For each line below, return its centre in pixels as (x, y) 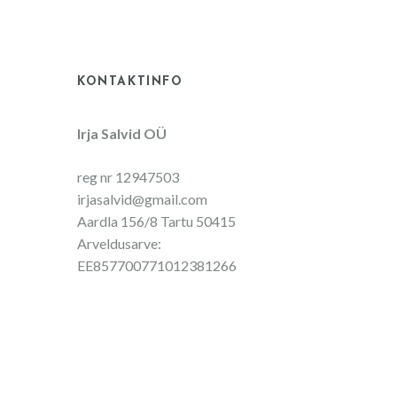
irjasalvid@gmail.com (142, 198)
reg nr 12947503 (128, 176)
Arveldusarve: (119, 243)
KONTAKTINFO (130, 82)
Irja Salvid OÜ (122, 133)
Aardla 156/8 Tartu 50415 (156, 221)
